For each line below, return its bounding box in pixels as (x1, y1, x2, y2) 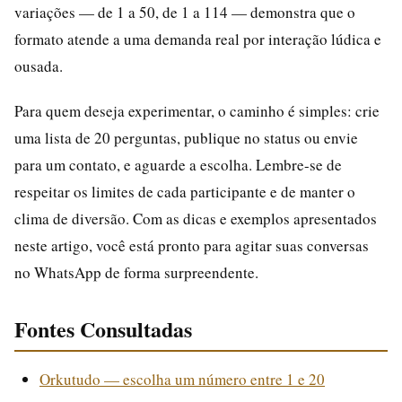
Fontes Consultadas (14, 312, 192, 345)
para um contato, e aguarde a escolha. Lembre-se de (14, 153, 342, 175)
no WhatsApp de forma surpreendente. (14, 261, 258, 283)
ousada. (14, 55, 63, 76)
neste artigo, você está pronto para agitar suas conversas (14, 234, 369, 256)
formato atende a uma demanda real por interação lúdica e (14, 28, 381, 49)
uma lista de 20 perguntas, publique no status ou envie (14, 127, 358, 148)
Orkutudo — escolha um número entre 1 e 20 (39, 368, 325, 389)
